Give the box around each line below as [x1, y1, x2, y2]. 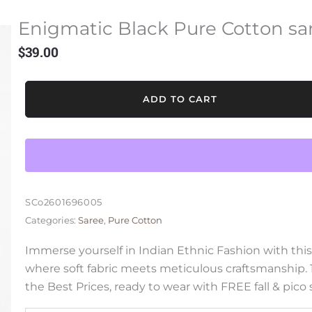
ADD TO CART [143, 93, 218, 105]
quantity [24, 173, 72, 187]
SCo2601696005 [25, 197, 102, 208]
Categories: [25, 215, 76, 226]
